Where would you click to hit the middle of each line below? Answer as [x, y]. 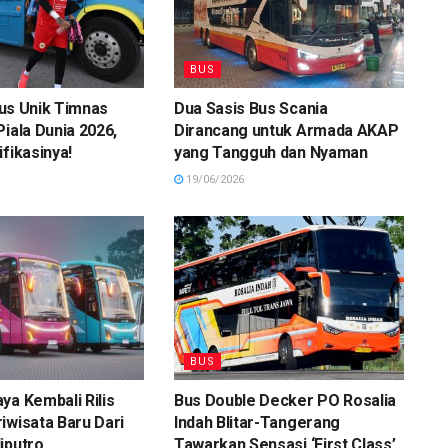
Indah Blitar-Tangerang [256, 423]
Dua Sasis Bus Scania [250, 108]
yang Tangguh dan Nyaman [270, 152]
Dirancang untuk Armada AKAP [286, 130]
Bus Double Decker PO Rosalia [285, 401]
